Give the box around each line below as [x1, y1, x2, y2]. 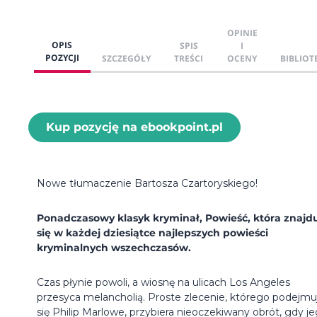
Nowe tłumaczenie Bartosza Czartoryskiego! [37, 176, 258, 190]
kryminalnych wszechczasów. [37, 241, 191, 254]
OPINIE [226, 26, 258, 39]
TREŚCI [174, 52, 204, 64]
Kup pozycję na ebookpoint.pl [46, 120, 223, 134]
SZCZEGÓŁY [102, 52, 151, 64]
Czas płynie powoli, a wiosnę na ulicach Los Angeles [37, 275, 290, 289]
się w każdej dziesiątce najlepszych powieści [37, 226, 268, 239]
